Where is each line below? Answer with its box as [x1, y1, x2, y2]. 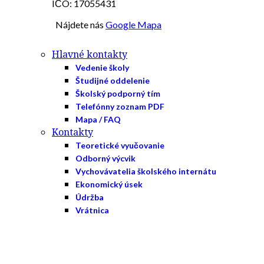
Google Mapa [105, 19, 161, 30]
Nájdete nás [55, 19, 105, 30]
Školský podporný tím [75, 88, 160, 98]
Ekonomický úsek [75, 179, 143, 189]
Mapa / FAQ [75, 114, 121, 124]
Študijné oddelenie [75, 75, 150, 85]
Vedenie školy [75, 62, 129, 72]
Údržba [75, 192, 104, 202]
